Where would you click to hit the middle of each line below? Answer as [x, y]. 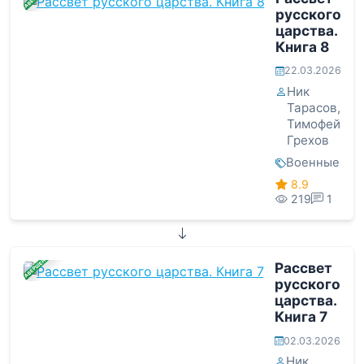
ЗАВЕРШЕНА [35, 268]
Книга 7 [301, 317]
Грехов [308, 141]
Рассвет [303, 268]
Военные [312, 163]
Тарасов [312, 108]
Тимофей [313, 124]
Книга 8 [302, 46]
